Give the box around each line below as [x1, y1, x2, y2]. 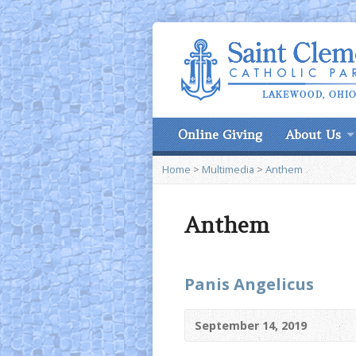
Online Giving [178, 126, 262, 142]
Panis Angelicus [184, 273, 314, 295]
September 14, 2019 [195, 318, 307, 333]
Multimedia [202, 162, 254, 176]
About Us [285, 126, 341, 142]
